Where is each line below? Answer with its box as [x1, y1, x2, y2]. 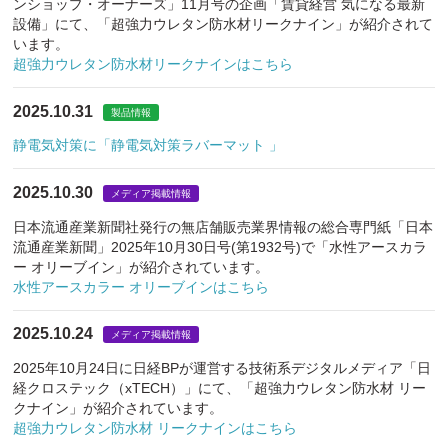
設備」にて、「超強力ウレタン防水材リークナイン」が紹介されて [13, 16, 434, 33]
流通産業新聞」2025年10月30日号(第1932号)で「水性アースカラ [13, 238, 428, 255]
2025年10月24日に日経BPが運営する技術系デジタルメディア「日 [13, 360, 432, 377]
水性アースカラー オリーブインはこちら [13, 278, 270, 295]
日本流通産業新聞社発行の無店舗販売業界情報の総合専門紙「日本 [13, 218, 434, 235]
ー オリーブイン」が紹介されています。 [13, 258, 270, 275]
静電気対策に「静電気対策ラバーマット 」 [13, 137, 284, 154]
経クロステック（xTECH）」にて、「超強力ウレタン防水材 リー [13, 380, 427, 397]
